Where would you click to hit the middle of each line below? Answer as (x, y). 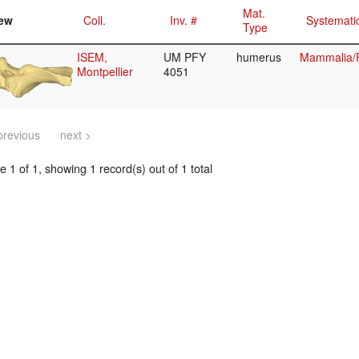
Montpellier (105, 72)
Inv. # (184, 20)
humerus (260, 57)
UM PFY (185, 57)
